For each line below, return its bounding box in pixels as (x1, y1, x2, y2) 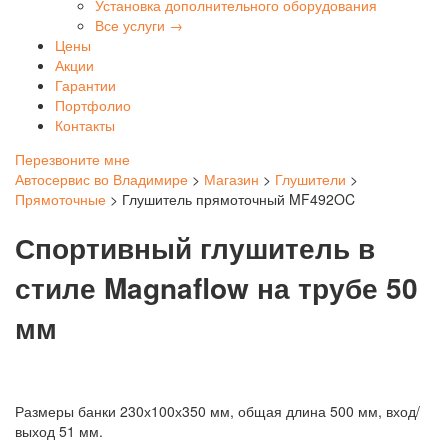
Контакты (55, 115, 115, 136)
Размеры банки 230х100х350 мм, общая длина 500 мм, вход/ (15, 400, 420, 421)
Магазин (204, 169, 259, 190)
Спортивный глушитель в (15, 227, 375, 269)
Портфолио (55, 95, 131, 116)
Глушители (275, 169, 346, 190)
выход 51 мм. (15, 420, 103, 441)
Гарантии (55, 75, 116, 96)
